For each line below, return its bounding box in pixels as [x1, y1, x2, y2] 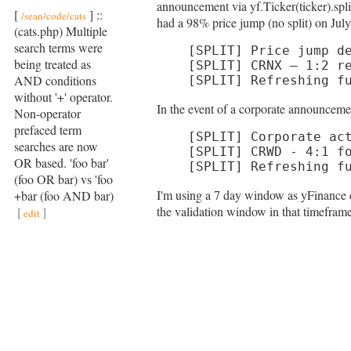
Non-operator [14, 105, 81, 121]
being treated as [14, 56, 91, 72]
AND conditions [14, 72, 96, 89]
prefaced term [14, 121, 81, 138]
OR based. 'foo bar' [14, 154, 109, 171]
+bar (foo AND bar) [14, 187, 114, 204]
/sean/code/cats [21, 9, 86, 23]
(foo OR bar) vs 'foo [14, 171, 113, 187]
